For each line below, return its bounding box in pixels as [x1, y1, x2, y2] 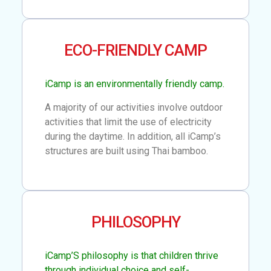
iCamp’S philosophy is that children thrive [45, 250, 219, 262]
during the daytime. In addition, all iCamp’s [45, 130, 221, 142]
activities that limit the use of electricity [45, 116, 212, 128]
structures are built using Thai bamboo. [45, 145, 209, 157]
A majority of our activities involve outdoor [45, 101, 223, 113]
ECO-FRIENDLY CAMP [64, 41, 207, 60]
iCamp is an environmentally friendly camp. [45, 78, 225, 90]
